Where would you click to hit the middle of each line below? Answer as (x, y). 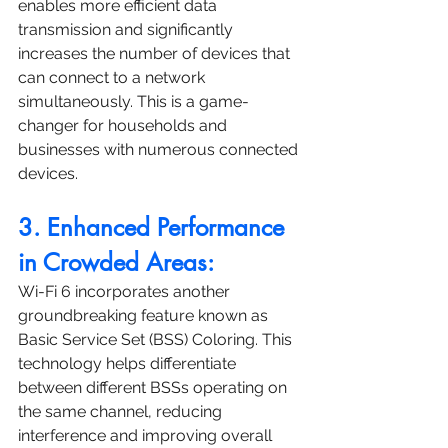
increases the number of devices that (156, 54)
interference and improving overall (147, 436)
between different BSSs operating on (154, 388)
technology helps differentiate (129, 364)
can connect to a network (113, 78)
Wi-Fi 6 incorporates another (126, 292)
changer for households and (124, 126)
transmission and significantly (127, 30)
